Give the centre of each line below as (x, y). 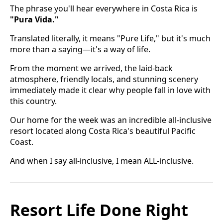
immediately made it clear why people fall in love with (110, 90)
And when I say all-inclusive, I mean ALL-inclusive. (102, 161)
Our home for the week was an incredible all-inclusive (111, 120)
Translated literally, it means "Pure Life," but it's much (110, 39)
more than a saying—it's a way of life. (80, 50)
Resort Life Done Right (99, 210)
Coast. (22, 142)
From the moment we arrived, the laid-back (91, 68)
